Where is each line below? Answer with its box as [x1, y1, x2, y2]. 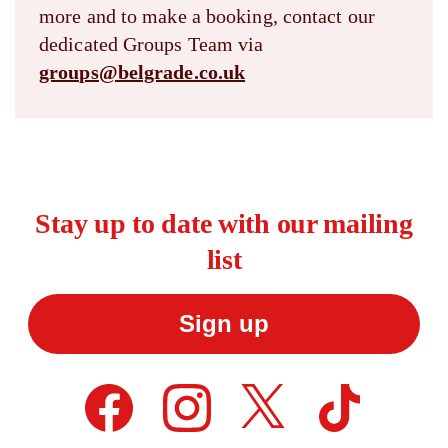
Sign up [178, 309, 270, 337]
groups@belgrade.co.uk [39, 60, 246, 83]
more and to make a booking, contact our [39, 4, 375, 27]
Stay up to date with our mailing [35, 207, 413, 239]
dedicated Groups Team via [39, 32, 264, 55]
